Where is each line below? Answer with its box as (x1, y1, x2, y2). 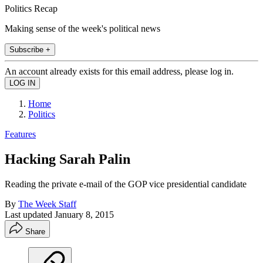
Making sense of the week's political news (5, 23, 160, 33)
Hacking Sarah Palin (5, 151, 130, 167)
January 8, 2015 (55, 209, 114, 220)
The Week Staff (18, 198, 76, 209)
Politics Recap (5, 3, 58, 14)
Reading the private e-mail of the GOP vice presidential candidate (5, 178, 247, 189)
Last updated (5, 209, 55, 220)
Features (5, 129, 36, 139)
